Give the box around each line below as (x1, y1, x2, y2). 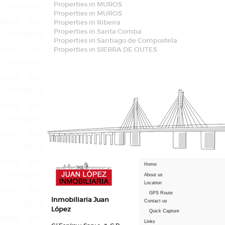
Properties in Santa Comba (54, 27, 142, 36)
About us (144, 172, 163, 177)
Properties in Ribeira (54, 18, 121, 27)
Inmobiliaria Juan (51, 195, 109, 204)
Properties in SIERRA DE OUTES (54, 45, 157, 54)
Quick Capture (149, 208, 179, 213)
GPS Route (149, 190, 173, 195)
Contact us (144, 198, 167, 203)
